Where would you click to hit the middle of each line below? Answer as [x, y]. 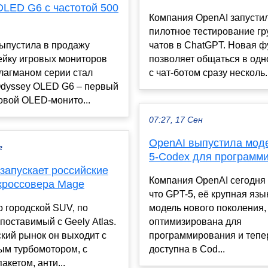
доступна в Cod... [187, 249]
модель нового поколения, [208, 208]
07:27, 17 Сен [176, 120]
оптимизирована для [195, 221]
